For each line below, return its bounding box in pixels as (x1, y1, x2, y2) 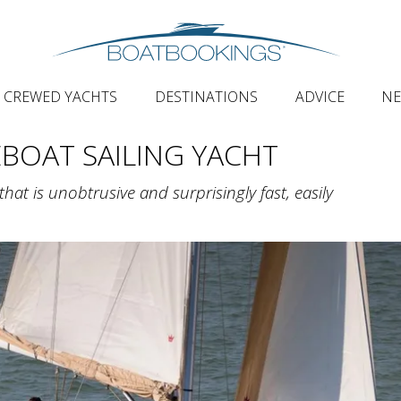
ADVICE (294, 87, 345, 107)
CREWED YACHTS (4, 87, 118, 107)
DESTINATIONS (155, 87, 259, 107)
